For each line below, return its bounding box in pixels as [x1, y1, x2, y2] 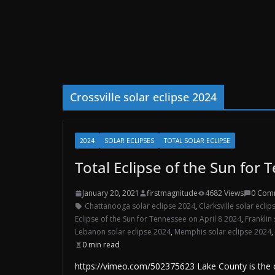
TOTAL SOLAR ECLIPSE [164, 136, 230, 145]
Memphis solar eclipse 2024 [174, 227, 271, 237]
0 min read [82, 239, 120, 250]
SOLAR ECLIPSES [104, 136, 154, 145]
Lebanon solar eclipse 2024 [75, 227, 171, 237]
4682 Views [205, 188, 244, 198]
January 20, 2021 [82, 188, 139, 198]
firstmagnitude [147, 188, 198, 198]
